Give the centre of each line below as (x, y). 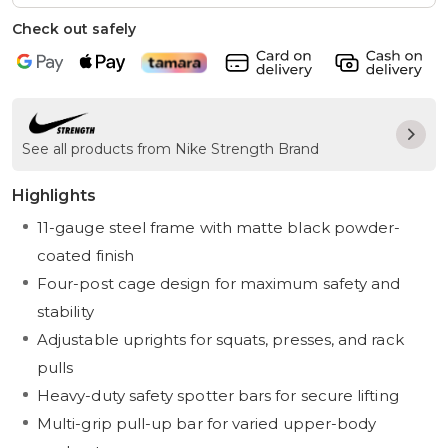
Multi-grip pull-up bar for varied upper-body (207, 424)
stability (65, 312)
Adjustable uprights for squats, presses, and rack (220, 340)
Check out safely (74, 29)
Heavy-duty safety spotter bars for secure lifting (218, 396)
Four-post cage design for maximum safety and (219, 284)
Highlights (54, 196)
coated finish (85, 256)
